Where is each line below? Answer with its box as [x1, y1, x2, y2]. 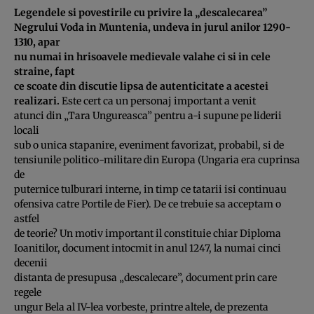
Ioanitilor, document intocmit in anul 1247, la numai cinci [14, 241, 281, 254]
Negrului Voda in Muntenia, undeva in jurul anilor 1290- [14, 20, 291, 34]
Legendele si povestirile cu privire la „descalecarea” [14, 6, 267, 19]
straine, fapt [14, 64, 75, 78]
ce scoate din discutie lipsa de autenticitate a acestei [14, 79, 268, 93]
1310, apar [14, 35, 60, 48]
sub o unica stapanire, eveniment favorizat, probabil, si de [14, 138, 284, 151]
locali [14, 123, 39, 137]
